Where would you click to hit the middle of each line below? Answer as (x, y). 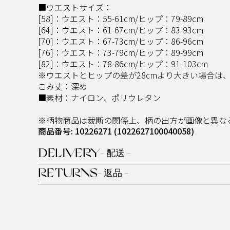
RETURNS (68, 174)
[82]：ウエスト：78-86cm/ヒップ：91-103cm (123, 63)
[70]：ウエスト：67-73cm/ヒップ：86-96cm (121, 41)
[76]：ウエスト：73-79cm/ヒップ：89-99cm (121, 52)
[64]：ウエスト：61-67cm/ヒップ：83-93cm (121, 30)
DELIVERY (69, 154)
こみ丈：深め (63, 86)
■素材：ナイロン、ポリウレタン (99, 97)
